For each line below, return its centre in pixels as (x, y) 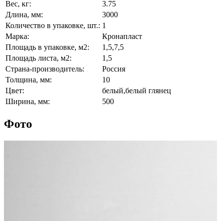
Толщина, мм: (29, 79)
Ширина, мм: (28, 101)
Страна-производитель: (45, 69)
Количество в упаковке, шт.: (53, 25)
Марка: (17, 36)
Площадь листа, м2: (38, 58)
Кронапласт (122, 36)
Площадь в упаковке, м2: (47, 47)
